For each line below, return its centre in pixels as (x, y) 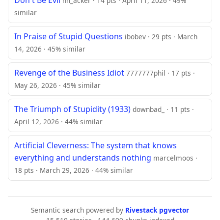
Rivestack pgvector (157, 210)
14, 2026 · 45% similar (50, 49)
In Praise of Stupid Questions (69, 36)
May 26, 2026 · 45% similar (57, 85)
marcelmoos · (175, 158)
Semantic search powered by (78, 210)
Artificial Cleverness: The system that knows (96, 145)
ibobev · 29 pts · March (161, 36)
